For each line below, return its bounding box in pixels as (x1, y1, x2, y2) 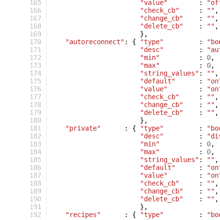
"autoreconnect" (65, 38, 124, 46)
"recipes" (65, 211, 101, 219)
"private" (65, 124, 101, 132)
